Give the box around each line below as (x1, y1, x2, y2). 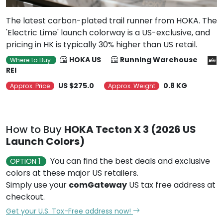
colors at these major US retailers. (6, 167, 138, 179)
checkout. (6, 191, 45, 203)
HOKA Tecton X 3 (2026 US (64, 122, 196, 136)
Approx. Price (10, 81, 50, 90)
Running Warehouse (120, 54, 198, 65)
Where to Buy (10, 55, 52, 64)
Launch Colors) (6, 134, 85, 148)
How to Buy (6, 122, 64, 136)
